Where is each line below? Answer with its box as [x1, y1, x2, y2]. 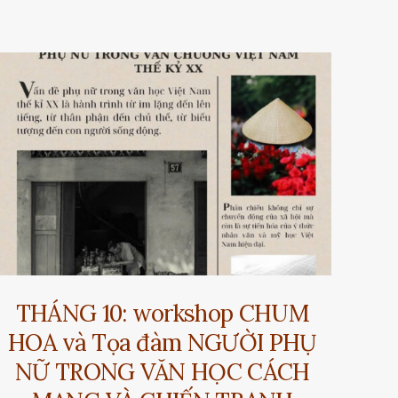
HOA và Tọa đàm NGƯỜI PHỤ [8, 327, 317, 357]
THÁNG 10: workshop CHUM [15, 298, 309, 328]
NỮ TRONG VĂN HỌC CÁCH [14, 356, 310, 386]
